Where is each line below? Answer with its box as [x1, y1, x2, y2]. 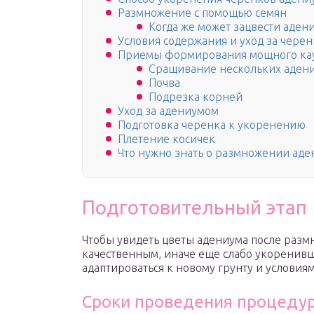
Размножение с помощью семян [118, 6, 287, 20]
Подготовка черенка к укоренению [118, 118, 306, 132]
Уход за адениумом [118, 104, 219, 118]
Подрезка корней [149, 90, 243, 104]
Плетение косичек [118, 132, 215, 146]
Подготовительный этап [82, 196, 307, 219]
